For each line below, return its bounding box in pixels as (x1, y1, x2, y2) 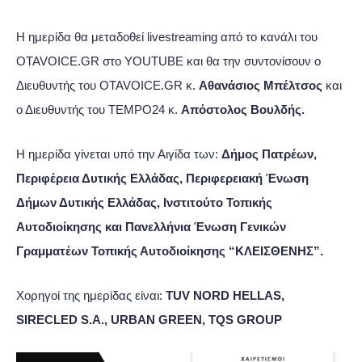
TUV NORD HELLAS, (166, 288, 284, 303)
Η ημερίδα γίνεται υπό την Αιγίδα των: (16, 147, 221, 162)
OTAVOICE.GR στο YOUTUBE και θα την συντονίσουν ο (16, 54, 321, 69)
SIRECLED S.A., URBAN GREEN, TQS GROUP (16, 313, 282, 327)
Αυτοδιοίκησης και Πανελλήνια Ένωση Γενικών (16, 220, 286, 234)
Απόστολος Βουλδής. (181, 103, 308, 117)
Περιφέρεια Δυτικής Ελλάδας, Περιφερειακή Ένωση (16, 171, 309, 186)
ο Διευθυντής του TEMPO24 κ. (16, 103, 181, 117)
